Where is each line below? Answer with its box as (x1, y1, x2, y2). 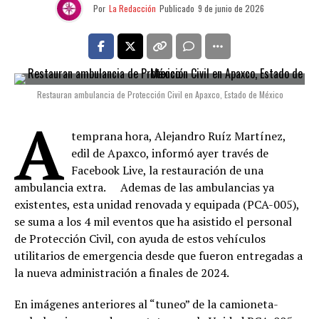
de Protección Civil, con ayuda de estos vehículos (14, 231, 266, 246)
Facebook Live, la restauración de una (70, 162, 263, 178)
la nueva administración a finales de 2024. (14, 265, 229, 281)
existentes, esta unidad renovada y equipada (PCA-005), (14, 197, 299, 212)
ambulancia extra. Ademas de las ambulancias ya (14, 179, 274, 195)
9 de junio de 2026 (198, 2, 264, 14)
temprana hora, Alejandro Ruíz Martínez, (70, 128, 286, 144)
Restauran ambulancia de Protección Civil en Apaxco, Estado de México (37, 88, 283, 100)
